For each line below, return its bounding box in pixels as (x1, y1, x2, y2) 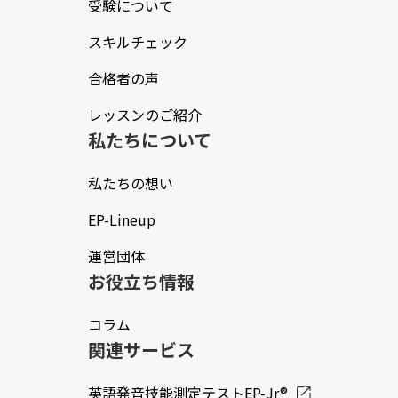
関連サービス (87, 337, 195, 363)
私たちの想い (87, 172, 173, 195)
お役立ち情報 (87, 268, 195, 295)
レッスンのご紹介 (87, 104, 202, 126)
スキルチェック (87, 31, 187, 53)
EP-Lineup (87, 209, 155, 231)
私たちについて (87, 127, 211, 154)
